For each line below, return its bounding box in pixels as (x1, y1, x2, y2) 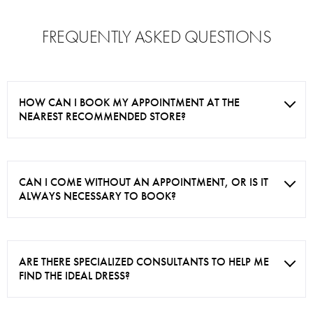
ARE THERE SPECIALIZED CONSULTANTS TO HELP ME (19, 255, 269, 268)
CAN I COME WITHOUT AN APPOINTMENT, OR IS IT (19, 175, 268, 189)
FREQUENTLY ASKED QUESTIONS (42, 27, 271, 47)
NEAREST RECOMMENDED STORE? (19, 110, 186, 123)
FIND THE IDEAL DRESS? (19, 269, 130, 282)
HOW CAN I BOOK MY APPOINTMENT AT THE (19, 96, 240, 109)
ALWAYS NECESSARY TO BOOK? (19, 189, 176, 203)
